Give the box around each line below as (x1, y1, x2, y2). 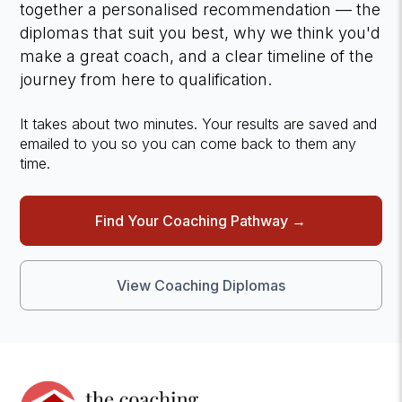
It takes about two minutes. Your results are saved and (20, 114, 378, 133)
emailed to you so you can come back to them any (20, 134, 357, 153)
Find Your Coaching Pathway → (95, 211, 307, 230)
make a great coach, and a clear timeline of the (20, 46, 374, 66)
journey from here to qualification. (20, 69, 273, 89)
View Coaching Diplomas (116, 275, 285, 294)
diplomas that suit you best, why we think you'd (20, 22, 381, 42)
